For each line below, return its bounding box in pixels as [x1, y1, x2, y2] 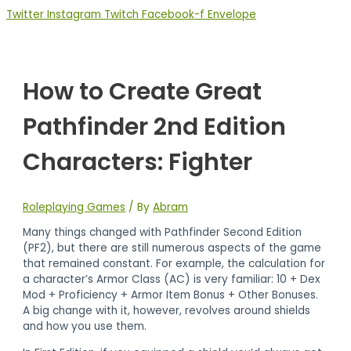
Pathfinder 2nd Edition [23, 110, 287, 143]
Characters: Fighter [23, 145, 253, 179]
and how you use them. [23, 319, 147, 335]
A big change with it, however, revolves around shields [23, 303, 311, 319]
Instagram [47, 6, 101, 22]
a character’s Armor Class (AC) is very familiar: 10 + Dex [23, 272, 321, 288]
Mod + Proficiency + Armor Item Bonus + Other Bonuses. [23, 288, 319, 303]
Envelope [208, 6, 256, 22]
